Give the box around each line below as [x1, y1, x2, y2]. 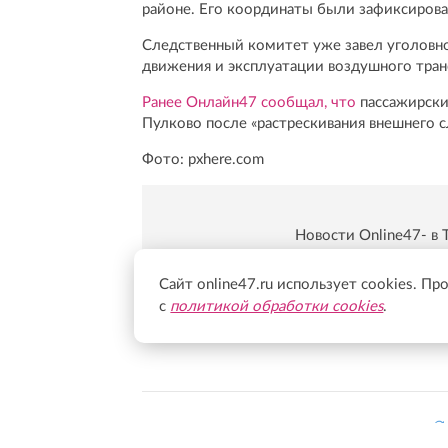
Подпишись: [304, 264, 393, 280]
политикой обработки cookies [170, 299, 384, 314]
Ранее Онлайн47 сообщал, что [142, 95, 356, 111]
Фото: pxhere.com [142, 152, 264, 168]
